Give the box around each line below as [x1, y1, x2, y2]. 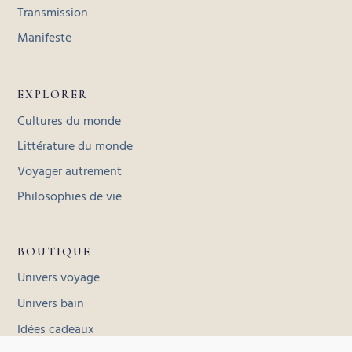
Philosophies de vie [17, 186, 123, 207]
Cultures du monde [17, 111, 122, 132]
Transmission [17, 2, 89, 24]
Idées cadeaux [17, 319, 95, 340]
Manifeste [17, 27, 72, 49]
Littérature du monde [17, 136, 134, 157]
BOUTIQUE [17, 244, 92, 258]
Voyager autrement [17, 161, 123, 182]
